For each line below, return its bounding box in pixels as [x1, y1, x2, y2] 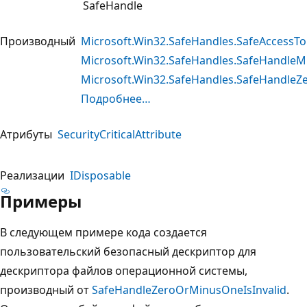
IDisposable [70, 167, 131, 183]
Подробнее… [81, 90, 151, 106]
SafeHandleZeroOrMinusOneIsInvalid [92, 282, 286, 297]
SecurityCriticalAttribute [58, 126, 182, 142]
